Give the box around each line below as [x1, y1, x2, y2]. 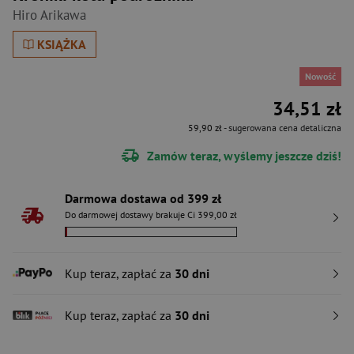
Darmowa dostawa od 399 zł [65, 190, 221, 206]
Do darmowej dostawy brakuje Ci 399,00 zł [65, 209, 237, 220]
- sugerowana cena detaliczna [222, 122, 341, 134]
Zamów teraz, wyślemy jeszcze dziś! [144, 147, 341, 164]
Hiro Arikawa [13, 6, 86, 24]
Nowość [305, 70, 336, 82]
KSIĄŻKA [37, 36, 87, 52]
